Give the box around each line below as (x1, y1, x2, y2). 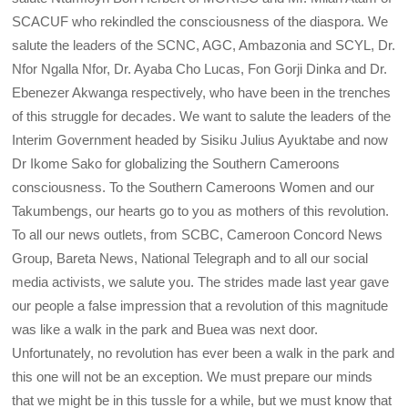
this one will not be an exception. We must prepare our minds (12, 369, 373, 385)
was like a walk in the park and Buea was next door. (12, 321, 319, 338)
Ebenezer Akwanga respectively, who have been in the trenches (12, 85, 392, 101)
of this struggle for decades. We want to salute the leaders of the (12, 108, 392, 125)
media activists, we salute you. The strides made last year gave (12, 274, 390, 291)
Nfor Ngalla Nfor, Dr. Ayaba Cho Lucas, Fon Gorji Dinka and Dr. (12, 61, 388, 77)
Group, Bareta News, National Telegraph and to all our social (12, 250, 369, 267)
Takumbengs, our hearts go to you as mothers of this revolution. (12, 203, 390, 219)
